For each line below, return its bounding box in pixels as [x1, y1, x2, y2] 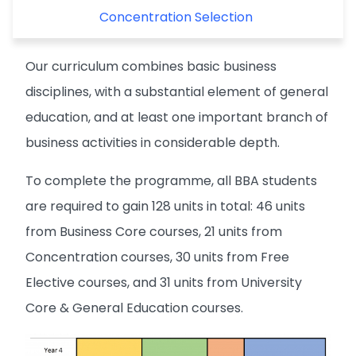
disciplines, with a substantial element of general [25, 83, 328, 101]
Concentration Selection [99, 8, 253, 26]
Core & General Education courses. [25, 299, 243, 317]
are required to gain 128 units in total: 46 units [25, 197, 305, 215]
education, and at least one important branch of [25, 108, 328, 126]
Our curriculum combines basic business [25, 57, 277, 75]
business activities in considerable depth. [25, 133, 280, 152]
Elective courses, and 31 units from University [25, 273, 302, 292]
